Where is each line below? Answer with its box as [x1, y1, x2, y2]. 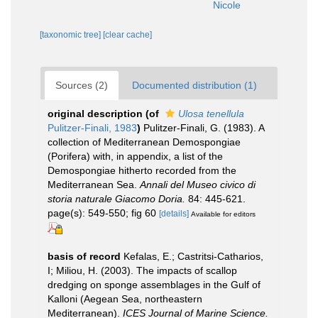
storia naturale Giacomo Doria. [48, 192, 185, 204]
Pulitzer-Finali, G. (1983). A [143, 121, 264, 133]
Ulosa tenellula [178, 107, 244, 119]
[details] [159, 208, 189, 219]
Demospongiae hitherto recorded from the [48, 164, 236, 176]
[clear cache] [103, 29, 152, 40]
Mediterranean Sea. [48, 178, 140, 190]
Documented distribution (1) [132, 79, 257, 91]
